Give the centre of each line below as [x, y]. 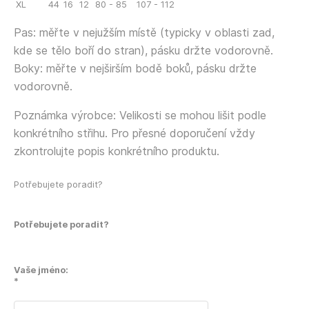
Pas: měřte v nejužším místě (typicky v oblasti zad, [144, 33]
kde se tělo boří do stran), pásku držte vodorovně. [143, 51]
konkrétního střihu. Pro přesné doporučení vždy [134, 133]
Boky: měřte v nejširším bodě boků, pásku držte [135, 69]
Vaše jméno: [41, 270]
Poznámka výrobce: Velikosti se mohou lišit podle [140, 116]
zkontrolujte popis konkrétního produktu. [117, 151]
